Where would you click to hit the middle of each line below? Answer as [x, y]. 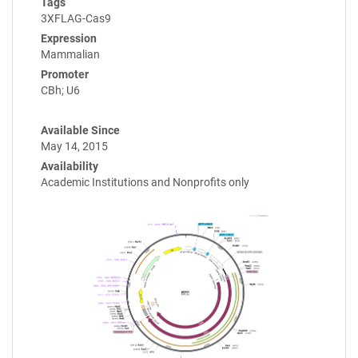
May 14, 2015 [74, 147]
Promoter [65, 75]
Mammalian [70, 55]
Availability [70, 167]
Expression [69, 39]
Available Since [80, 131]
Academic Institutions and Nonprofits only [145, 183]
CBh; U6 [60, 91]
